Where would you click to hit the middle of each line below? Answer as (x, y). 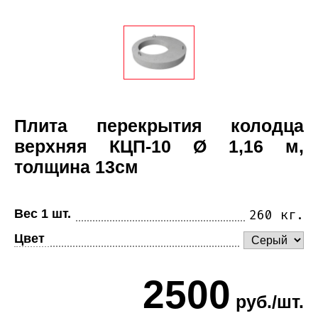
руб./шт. (267, 302)
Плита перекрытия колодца (159, 125)
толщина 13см (76, 166)
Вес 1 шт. (43, 214)
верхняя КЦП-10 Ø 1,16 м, (159, 146)
